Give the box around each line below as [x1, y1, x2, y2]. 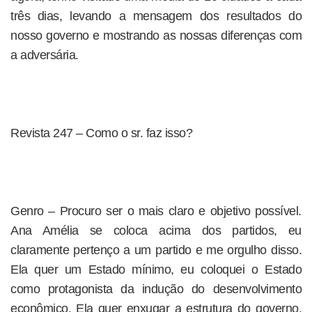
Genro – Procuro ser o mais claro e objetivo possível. [10, 204, 302, 218]
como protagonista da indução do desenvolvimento [10, 282, 302, 296]
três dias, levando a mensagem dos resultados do [10, 9, 302, 23]
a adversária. [10, 48, 79, 62]
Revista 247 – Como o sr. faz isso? [10, 126, 192, 140]
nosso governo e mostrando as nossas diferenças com [10, 29, 302, 42]
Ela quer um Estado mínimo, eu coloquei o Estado [10, 263, 302, 276]
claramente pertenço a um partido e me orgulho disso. [10, 243, 302, 257]
